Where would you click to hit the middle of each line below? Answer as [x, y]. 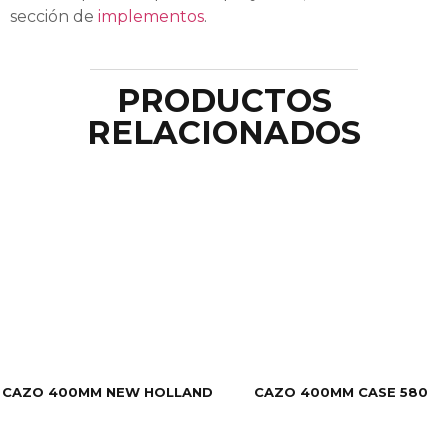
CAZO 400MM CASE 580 [341, 392]
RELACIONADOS [224, 132]
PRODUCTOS [224, 100]
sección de [54, 17]
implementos [151, 17]
